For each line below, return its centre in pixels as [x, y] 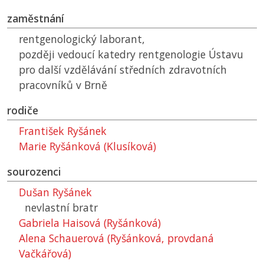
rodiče [23, 110]
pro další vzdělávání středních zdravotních [123, 70]
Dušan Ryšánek [55, 192]
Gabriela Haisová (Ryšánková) [90, 223]
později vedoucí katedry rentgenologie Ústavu [131, 55]
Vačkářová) [45, 254]
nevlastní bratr [61, 208]
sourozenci [34, 172]
